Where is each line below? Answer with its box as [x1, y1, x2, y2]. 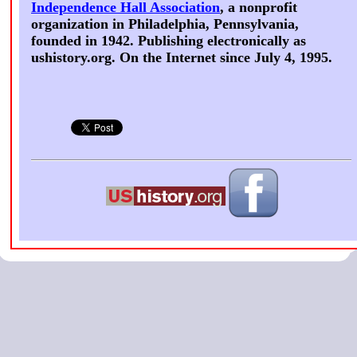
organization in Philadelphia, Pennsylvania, [31, 16, 299, 33]
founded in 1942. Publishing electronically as [31, 33, 306, 49]
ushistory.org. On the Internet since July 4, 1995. [31, 49, 332, 66]
